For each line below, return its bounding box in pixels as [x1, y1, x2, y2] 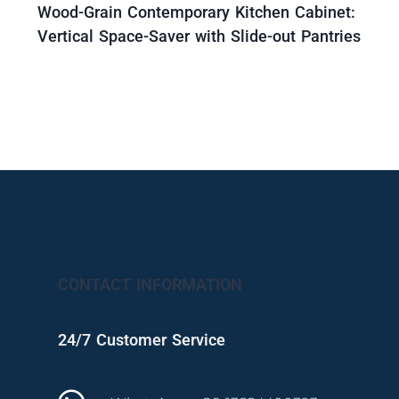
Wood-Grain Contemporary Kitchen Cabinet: [37, 3, 356, 22]
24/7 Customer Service [58, 330, 226, 350]
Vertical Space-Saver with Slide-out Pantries [37, 27, 362, 46]
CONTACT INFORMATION [58, 275, 243, 295]
